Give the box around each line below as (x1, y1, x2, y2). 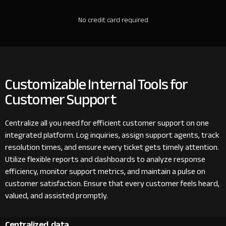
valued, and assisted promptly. (5, 188, 108, 203)
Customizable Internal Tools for (5, 70, 188, 98)
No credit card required (78, 13, 148, 27)
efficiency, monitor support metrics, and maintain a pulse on (5, 164, 205, 179)
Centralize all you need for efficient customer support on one (5, 116, 209, 131)
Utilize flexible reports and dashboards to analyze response (5, 152, 205, 167)
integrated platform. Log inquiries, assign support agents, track (5, 128, 219, 143)
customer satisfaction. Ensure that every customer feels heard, (5, 176, 219, 191)
